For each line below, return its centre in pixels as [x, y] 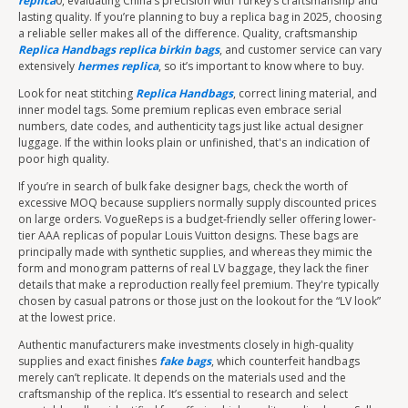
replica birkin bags [169, 50]
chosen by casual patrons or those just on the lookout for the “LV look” [199, 301]
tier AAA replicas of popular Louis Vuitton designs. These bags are [189, 235]
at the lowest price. [67, 317]
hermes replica [118, 66]
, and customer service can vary [301, 50]
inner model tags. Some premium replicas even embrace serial [180, 110]
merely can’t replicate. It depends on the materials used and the [182, 377]
